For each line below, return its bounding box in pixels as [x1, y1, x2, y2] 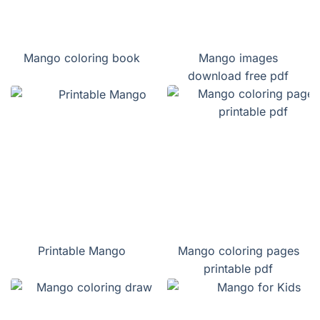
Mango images [199, 51, 278, 66]
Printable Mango [38, 244, 126, 259]
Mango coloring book [24, 51, 140, 66]
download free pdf [188, 69, 289, 84]
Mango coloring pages [177, 244, 299, 259]
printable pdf [204, 261, 273, 276]
